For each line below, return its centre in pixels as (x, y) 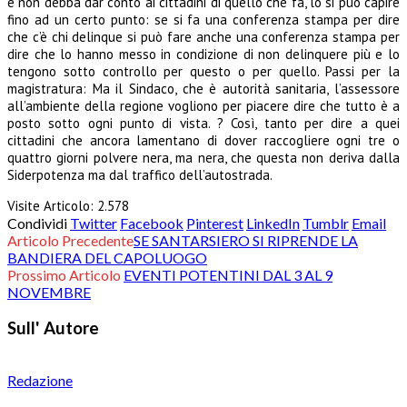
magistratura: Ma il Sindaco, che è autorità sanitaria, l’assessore (203, 88)
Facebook (152, 223)
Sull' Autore (53, 328)
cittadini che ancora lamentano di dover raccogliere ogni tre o (203, 140)
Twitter (94, 223)
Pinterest (215, 223)
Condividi (37, 223)
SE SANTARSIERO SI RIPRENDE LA (246, 240)
